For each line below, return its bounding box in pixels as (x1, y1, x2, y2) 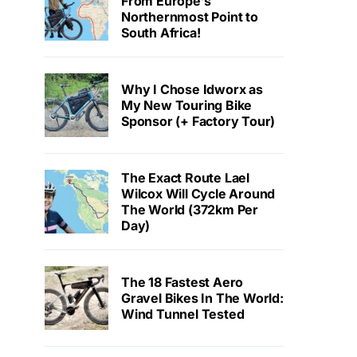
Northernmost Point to (121, 9, 258, 25)
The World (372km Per (121, 202, 258, 218)
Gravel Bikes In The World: (121, 290, 284, 307)
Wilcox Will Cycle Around (121, 186, 276, 202)
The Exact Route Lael (121, 170, 249, 186)
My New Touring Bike (121, 97, 253, 114)
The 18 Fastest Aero (121, 274, 244, 291)
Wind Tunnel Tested (121, 306, 245, 323)
